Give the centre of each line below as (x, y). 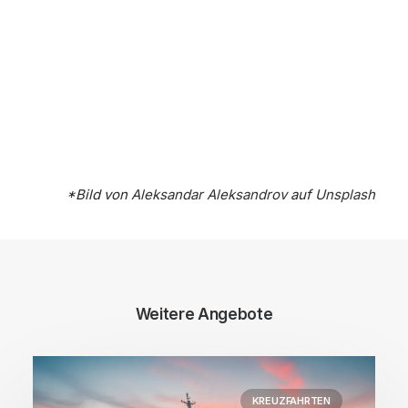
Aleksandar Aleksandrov (209, 194)
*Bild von (99, 194)
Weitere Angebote (204, 314)
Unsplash (345, 194)
